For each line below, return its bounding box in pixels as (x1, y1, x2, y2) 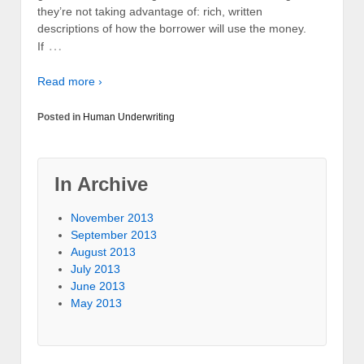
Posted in (37, 110, 83, 123)
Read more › (37, 75, 102, 89)
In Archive (54, 172, 148, 195)
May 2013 (71, 296, 122, 310)
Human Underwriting (83, 110, 175, 123)
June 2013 (71, 279, 125, 292)
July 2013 (71, 262, 120, 275)
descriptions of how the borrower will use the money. (37, 21, 306, 35)
